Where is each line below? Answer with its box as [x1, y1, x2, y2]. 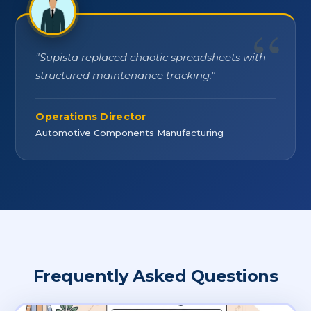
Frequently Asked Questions [33, 265, 278, 286]
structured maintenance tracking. [35, 69, 212, 82]
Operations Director [35, 110, 146, 123]
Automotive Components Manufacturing [35, 126, 224, 138]
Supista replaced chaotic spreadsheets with [40, 51, 267, 64]
